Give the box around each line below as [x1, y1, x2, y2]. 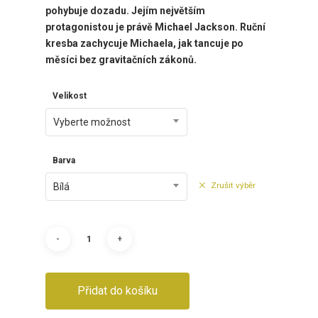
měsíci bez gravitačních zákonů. [45, 54, 197, 66]
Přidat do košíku [77, 284, 158, 298]
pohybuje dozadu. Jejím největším [45, 5, 205, 17]
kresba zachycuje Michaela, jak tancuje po [45, 38, 243, 50]
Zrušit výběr [211, 180, 256, 191]
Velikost [53, 91, 87, 102]
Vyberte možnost [53, 116, 131, 128]
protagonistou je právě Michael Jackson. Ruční [45, 21, 265, 33]
